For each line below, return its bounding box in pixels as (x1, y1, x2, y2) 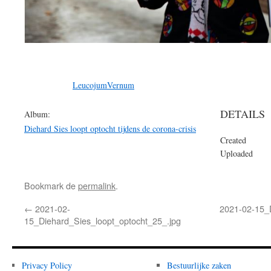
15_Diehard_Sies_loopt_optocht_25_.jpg (24, 214, 181, 227)
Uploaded (220, 148, 253, 160)
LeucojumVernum (73, 79, 134, 91)
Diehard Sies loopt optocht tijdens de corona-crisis (24, 123, 196, 135)
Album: (24, 108, 50, 120)
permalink (78, 179, 116, 192)
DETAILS (220, 106, 265, 122)
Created (220, 134, 246, 146)
